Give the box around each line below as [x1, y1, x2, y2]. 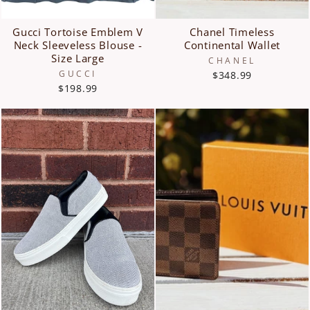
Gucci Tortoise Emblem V [12, 25, 143, 39]
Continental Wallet [183, 38, 281, 52]
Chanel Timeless [190, 25, 275, 39]
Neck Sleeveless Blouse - [13, 38, 143, 52]
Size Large [51, 51, 104, 65]
